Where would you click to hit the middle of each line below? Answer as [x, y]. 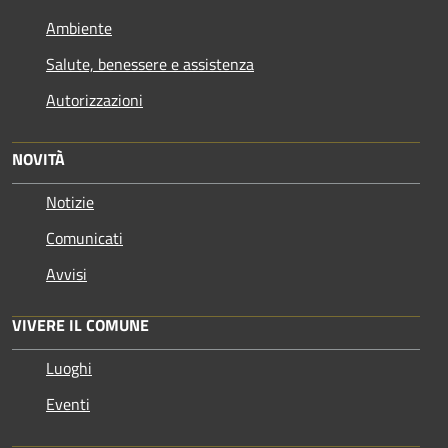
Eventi [68, 403]
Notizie [70, 201]
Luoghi [69, 367]
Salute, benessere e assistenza [150, 63]
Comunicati [84, 237]
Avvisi [66, 273]
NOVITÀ [38, 158]
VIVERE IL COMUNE [80, 324]
